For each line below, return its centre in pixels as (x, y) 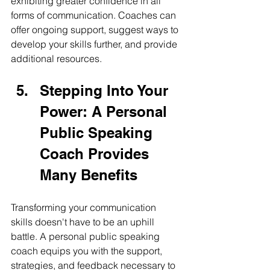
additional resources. (56, 58)
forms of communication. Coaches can (95, 15)
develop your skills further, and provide (95, 44)
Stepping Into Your (106, 90)
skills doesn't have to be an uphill (84, 221)
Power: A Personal (105, 111)
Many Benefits (89, 174)
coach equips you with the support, (88, 250)
